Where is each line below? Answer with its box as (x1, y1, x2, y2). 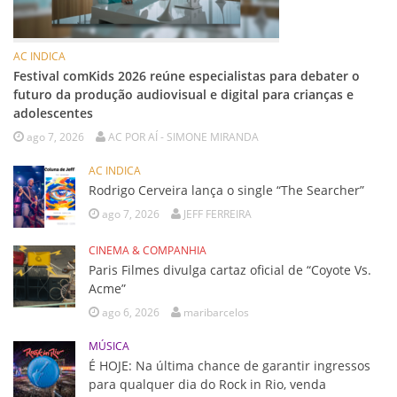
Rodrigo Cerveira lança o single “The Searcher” (89, 182, 364, 198)
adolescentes (13, 105, 93, 121)
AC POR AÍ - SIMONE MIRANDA (108, 129, 259, 144)
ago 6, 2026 (102, 305, 160, 320)
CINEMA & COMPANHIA (89, 243, 206, 258)
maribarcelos (183, 305, 249, 320)
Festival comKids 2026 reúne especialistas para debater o (13, 67, 360, 84)
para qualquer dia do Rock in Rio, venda (89, 376, 326, 393)
